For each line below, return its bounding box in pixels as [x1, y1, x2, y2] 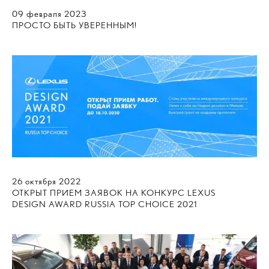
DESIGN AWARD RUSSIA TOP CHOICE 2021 [12, 199, 197, 210]
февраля [26, 8, 62, 19]
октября [25, 176, 56, 187]
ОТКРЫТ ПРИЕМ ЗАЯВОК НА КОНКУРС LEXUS [12, 187, 216, 199]
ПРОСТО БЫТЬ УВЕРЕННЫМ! [12, 19, 137, 31]
